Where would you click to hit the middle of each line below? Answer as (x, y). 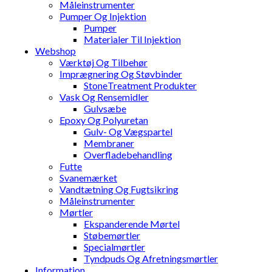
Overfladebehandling (128, 155)
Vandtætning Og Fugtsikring (119, 189)
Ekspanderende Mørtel (132, 224)
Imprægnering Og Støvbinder (121, 74)
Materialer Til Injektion (132, 39)
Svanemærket (88, 178)
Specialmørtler (114, 247)
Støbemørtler (112, 236)
